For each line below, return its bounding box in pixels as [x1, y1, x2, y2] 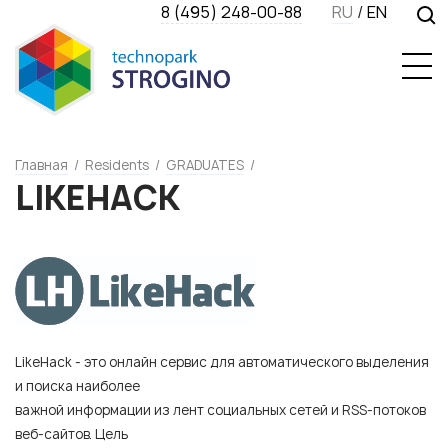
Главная [15, 155, 68, 174]
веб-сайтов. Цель [15, 424, 128, 443]
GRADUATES [166, 155, 244, 174]
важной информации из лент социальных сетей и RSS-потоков [15, 400, 426, 419]
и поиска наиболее [15, 376, 140, 395]
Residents [85, 155, 149, 174]
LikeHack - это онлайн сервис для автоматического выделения [15, 352, 429, 371]
